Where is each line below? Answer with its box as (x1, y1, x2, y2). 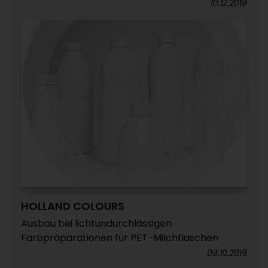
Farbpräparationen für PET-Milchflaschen (21, 231, 218, 245)
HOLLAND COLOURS (21, 199, 124, 214)
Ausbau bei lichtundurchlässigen (21, 217, 172, 231)
